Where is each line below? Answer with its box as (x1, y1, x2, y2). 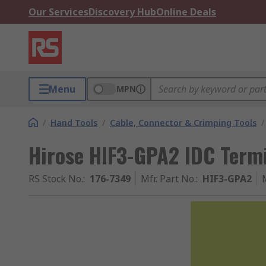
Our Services (28, 5, 88, 18)
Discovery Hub (88, 5, 156, 18)
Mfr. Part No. (141, 172, 196, 185)
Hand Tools (50, 117, 97, 128)
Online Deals (156, 5, 216, 18)
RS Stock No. (28, 172, 83, 185)
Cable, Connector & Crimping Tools (110, 117, 256, 128)
